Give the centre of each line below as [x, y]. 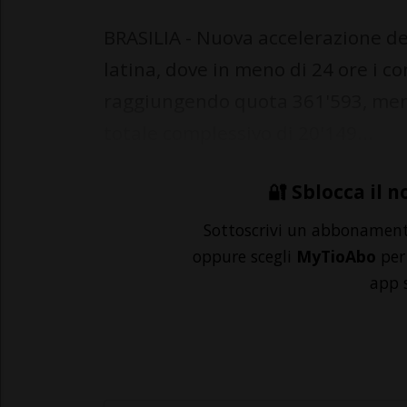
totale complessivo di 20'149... [238, 133]
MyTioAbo [336, 257]
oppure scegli [244, 257]
